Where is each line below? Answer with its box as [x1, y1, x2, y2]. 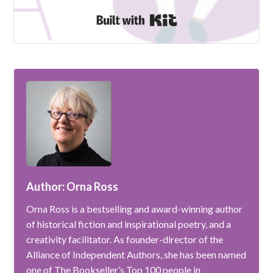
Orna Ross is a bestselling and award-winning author [26, 203, 243, 214]
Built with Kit [177, 11, 232, 23]
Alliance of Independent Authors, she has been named [26, 249, 247, 260]
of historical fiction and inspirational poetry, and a [26, 218, 232, 230]
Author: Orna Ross [26, 180, 119, 193]
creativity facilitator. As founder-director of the [26, 233, 224, 245]
